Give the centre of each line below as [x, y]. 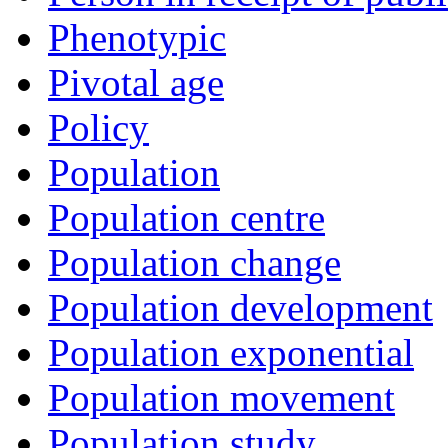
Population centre [186, 218]
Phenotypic [137, 38]
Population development [240, 308]
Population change [194, 263]
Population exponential [231, 353]
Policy [98, 128]
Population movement [221, 398]
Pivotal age [136, 83]
